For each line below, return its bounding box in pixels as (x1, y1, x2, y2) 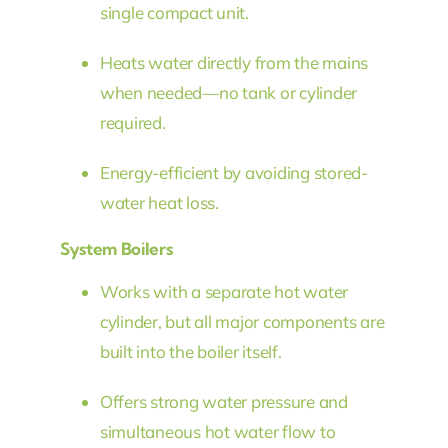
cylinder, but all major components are (99, 311, 385, 333)
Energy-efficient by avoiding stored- (99, 162, 368, 184)
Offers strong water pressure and (99, 391, 348, 413)
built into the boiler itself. (99, 341, 282, 363)
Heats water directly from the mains (99, 52, 369, 74)
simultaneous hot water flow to (99, 421, 336, 443)
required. (99, 112, 166, 134)
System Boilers (59, 238, 173, 260)
